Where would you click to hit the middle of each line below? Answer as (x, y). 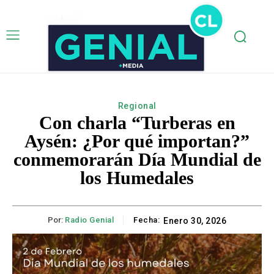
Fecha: (146, 220)
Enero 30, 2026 (195, 221)
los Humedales (137, 178)
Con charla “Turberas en (137, 123)
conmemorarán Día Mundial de (137, 160)
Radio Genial (89, 220)
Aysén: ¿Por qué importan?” (137, 141)
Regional (137, 106)
